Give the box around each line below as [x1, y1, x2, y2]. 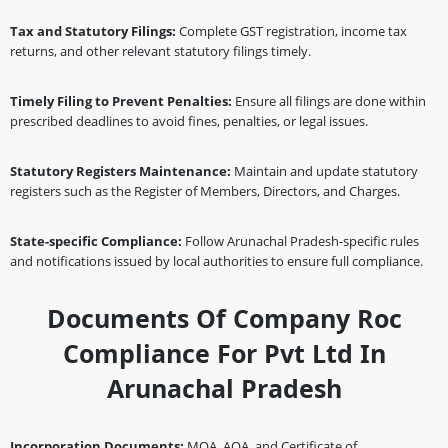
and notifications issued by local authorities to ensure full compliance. [10, 252, 423, 270]
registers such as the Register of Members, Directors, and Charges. [10, 182, 400, 200]
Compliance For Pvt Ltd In [62, 336, 386, 370]
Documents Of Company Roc [46, 301, 402, 335]
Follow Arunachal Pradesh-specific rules [185, 232, 419, 250]
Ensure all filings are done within [235, 92, 426, 110]
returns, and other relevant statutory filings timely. [10, 42, 311, 60]
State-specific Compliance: [10, 232, 185, 250]
